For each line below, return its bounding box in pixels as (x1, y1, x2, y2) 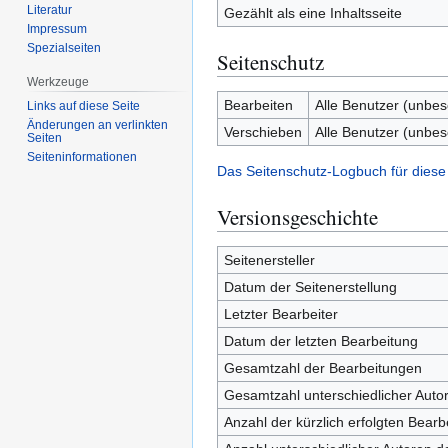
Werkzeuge (27, 75, 90, 90)
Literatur (27, 3, 73, 18)
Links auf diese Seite (27, 98, 141, 113)
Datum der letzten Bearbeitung (223, 333, 418, 349)
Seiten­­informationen (27, 149, 138, 164)
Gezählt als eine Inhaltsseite (223, 5, 402, 21)
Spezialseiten (27, 41, 102, 56)
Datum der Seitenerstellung (223, 279, 397, 295)
